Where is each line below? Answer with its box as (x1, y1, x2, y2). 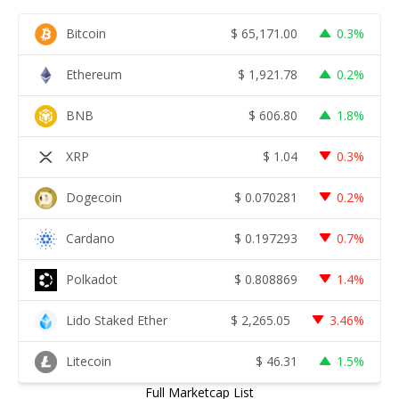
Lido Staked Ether (66, 312, 167, 330)
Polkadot (66, 271, 118, 289)
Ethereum (66, 66, 122, 84)
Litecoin (66, 353, 111, 370)
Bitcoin (66, 25, 106, 43)
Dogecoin (66, 189, 122, 207)
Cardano (66, 230, 115, 248)
